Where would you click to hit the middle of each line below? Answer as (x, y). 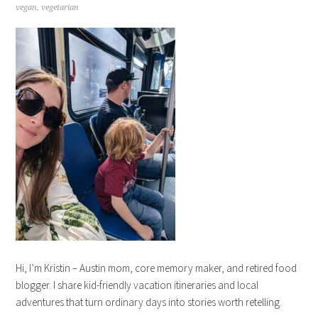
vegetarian (60, 7)
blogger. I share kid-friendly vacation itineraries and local (137, 285)
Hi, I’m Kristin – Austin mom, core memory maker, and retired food (157, 268)
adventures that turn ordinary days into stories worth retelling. (149, 302)
